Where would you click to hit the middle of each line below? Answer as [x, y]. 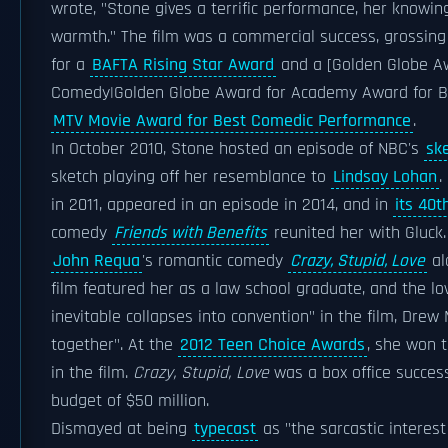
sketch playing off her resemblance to [191, 177]
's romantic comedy [215, 261]
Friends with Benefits [190, 233]
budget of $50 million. [130, 401]
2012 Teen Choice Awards [272, 345]
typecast [225, 429]
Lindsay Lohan [385, 177]
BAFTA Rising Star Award [183, 65]
